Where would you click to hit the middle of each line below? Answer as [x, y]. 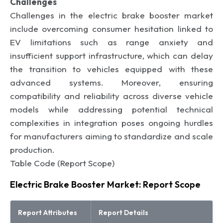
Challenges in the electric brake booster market [111, 15]
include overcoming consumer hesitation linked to [111, 28]
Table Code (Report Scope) [62, 163]
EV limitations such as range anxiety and [111, 42]
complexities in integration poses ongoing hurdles [111, 122]
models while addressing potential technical [111, 109]
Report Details [123, 212]
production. [32, 149]
